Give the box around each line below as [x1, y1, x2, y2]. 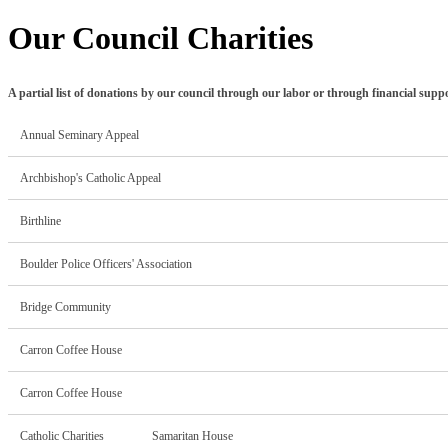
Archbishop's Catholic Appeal [20, 171, 161, 186]
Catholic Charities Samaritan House [20, 429, 233, 444]
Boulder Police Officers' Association [20, 257, 192, 272]
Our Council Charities [8, 19, 313, 56]
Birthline [20, 214, 61, 229]
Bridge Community [20, 300, 111, 315]
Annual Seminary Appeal [20, 128, 139, 143]
